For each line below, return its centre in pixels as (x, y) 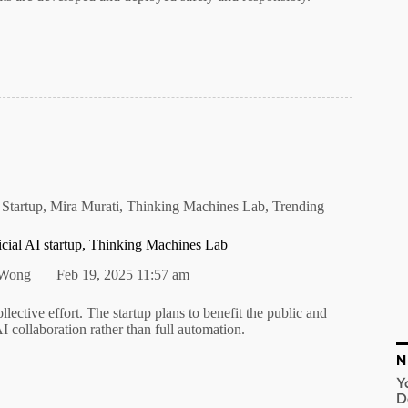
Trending (299, 207)
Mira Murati (85, 207)
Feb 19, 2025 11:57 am (123, 275)
